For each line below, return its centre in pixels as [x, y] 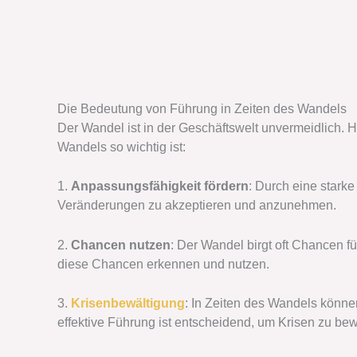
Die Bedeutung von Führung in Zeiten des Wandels [202, 108]
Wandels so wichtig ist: [122, 147]
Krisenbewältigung [128, 304]
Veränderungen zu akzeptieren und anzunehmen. [197, 206]
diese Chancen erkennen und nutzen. [163, 264]
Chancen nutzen [121, 245]
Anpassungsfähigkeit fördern [160, 186]
